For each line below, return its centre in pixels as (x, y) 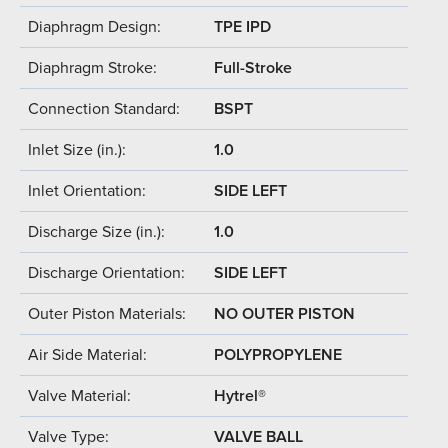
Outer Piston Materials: (107, 313)
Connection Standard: (104, 108)
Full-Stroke (253, 67)
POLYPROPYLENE (278, 354)
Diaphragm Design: (94, 26)
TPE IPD (242, 26)
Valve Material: (79, 395)
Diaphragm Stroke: (92, 67)
